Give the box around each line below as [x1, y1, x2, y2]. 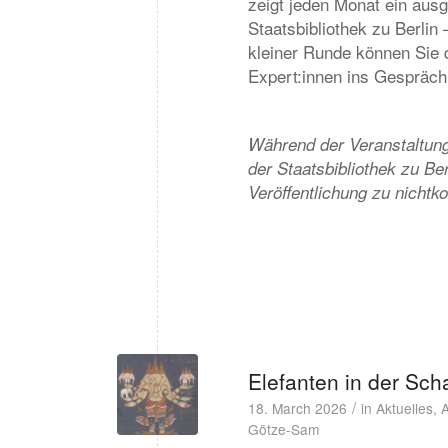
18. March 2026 [248, 398, 347, 418]
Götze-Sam [248, 419, 319, 439]
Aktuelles [376, 398, 433, 418]
